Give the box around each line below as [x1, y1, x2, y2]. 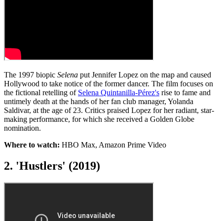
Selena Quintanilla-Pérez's [78, 88, 159, 97]
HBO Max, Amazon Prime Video [60, 141, 166, 149]
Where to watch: [4, 141, 60, 149]
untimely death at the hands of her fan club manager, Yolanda [4, 97, 193, 106]
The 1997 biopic [4, 71, 57, 79]
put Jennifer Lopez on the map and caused [78, 71, 211, 79]
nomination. [4, 124, 43, 133]
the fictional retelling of [4, 88, 78, 97]
